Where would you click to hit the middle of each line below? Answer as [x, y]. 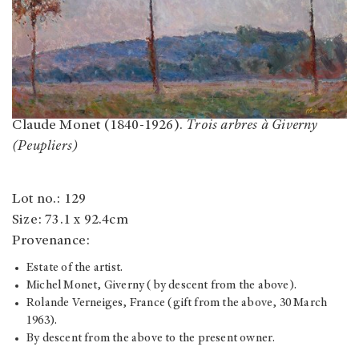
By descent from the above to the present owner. [151, 338]
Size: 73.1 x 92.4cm [70, 220]
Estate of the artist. [75, 268]
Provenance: [51, 241]
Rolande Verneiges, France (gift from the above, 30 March [177, 303]
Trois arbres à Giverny [252, 125]
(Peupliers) [45, 146]
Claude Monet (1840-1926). [99, 125]
